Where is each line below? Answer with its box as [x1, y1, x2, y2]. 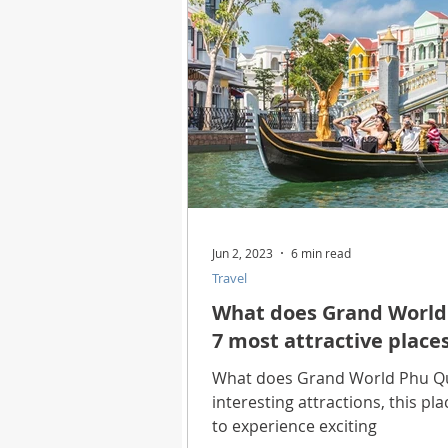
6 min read [291, 244, 351, 261]
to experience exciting [212, 414, 377, 437]
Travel [212, 268, 247, 287]
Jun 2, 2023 [212, 244, 273, 261]
